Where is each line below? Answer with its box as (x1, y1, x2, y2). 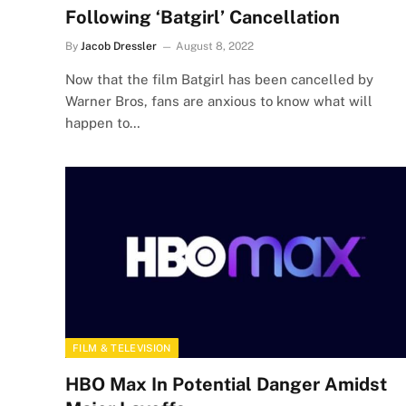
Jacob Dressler (81, 39, 157, 53)
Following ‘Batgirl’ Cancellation (65, 5, 340, 28)
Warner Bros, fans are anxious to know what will (65, 92, 372, 109)
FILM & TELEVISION (72, 343, 171, 353)
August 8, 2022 (176, 39, 254, 53)
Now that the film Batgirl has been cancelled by (65, 71, 373, 87)
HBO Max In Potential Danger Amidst (65, 373, 387, 395)
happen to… (65, 114, 140, 130)
